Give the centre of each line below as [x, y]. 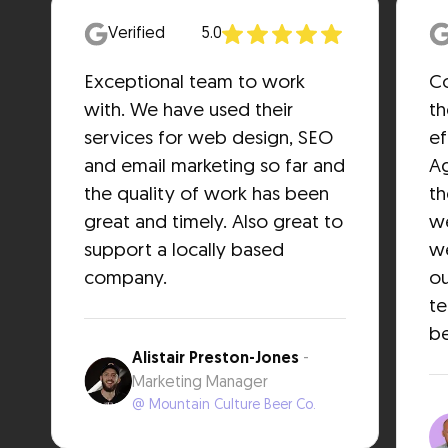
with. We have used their [189, 111]
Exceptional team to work [195, 83]
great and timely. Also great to [214, 223]
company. [126, 279]
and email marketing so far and [215, 167]
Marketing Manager [200, 382]
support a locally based [184, 251]
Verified [137, 33]
